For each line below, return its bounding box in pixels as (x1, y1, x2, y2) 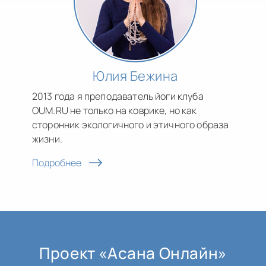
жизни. (32, 132, 62, 146)
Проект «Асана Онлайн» (39, 242, 227, 264)
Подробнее (32, 156, 81, 170)
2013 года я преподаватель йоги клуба (32, 90, 204, 103)
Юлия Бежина (93, 67, 178, 85)
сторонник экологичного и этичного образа (32, 118, 229, 132)
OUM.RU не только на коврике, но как (32, 104, 197, 118)
